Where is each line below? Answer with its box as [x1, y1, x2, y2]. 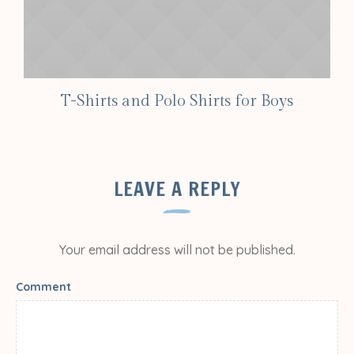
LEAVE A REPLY [113, 175, 241, 202]
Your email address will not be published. [58, 241, 296, 258]
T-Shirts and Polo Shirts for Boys [61, 91, 293, 111]
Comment [16, 279, 71, 294]
